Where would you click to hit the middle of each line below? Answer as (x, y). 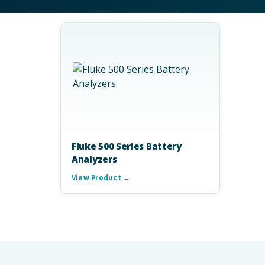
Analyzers (94, 159)
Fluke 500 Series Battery (127, 146)
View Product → (101, 178)
